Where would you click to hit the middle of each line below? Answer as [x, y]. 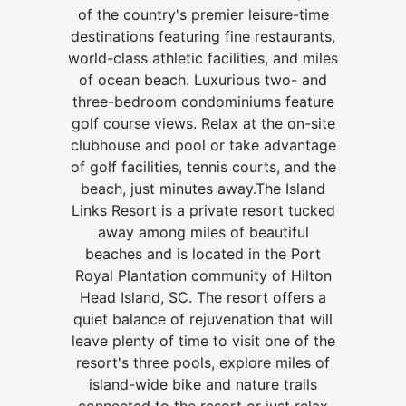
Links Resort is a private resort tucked [203, 210]
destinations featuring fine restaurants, [203, 36]
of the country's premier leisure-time [203, 14]
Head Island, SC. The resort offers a [203, 297]
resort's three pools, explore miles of [203, 362]
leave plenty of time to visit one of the [203, 340]
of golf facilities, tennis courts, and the [203, 166]
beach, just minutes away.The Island [203, 188]
